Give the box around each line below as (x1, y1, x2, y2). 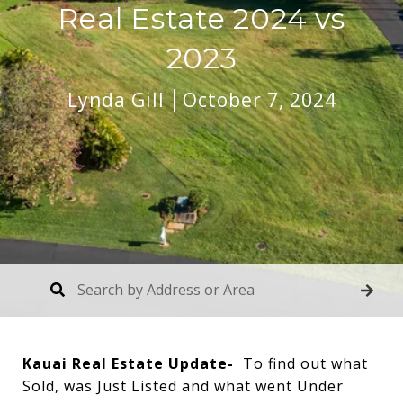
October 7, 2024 (182, 86, 336, 112)
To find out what (243, 354, 368, 373)
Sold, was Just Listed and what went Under (22, 376, 344, 396)
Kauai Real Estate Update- (22, 354, 243, 373)
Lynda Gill (67, 86, 165, 112)
